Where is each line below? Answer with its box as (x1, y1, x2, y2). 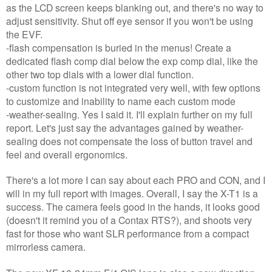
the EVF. (6, 27, 42, 41)
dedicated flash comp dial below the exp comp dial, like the (6, 53, 258, 67)
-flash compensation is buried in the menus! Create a (6, 40, 231, 54)
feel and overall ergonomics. (6, 147, 130, 161)
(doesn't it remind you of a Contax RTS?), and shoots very (6, 212, 252, 226)
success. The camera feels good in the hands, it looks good (6, 199, 260, 213)
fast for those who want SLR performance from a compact (6, 226, 249, 240)
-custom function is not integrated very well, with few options (6, 80, 260, 94)
